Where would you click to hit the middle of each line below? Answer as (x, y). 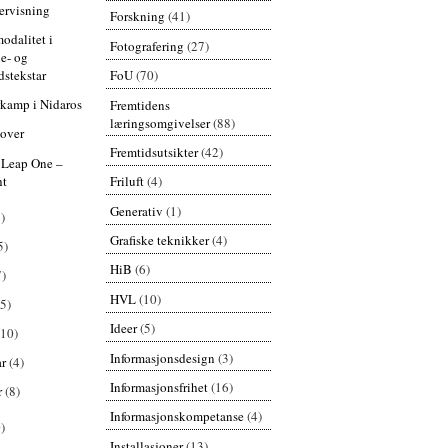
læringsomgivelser (159, 122)
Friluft (126, 181)
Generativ (136, 210)
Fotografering (146, 45)
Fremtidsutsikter (153, 151)
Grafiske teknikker (159, 240)
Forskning (137, 16)
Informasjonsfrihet (158, 386)
